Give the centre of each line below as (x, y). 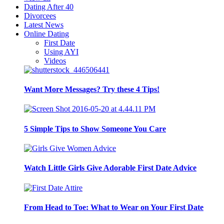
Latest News (44, 24)
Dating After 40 (49, 6)
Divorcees (40, 15)
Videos (55, 60)
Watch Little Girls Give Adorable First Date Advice (110, 168)
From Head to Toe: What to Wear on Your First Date (114, 207)
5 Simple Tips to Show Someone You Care (95, 128)
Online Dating (46, 33)
